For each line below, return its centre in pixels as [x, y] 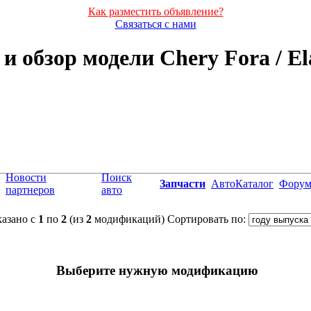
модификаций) [128, 219]
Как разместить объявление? [155, 11]
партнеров [30, 190]
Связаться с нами [155, 24]
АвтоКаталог [242, 183]
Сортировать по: [208, 219]
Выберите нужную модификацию [157, 270]
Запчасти [183, 183]
